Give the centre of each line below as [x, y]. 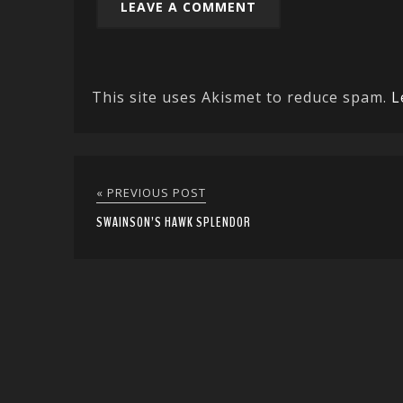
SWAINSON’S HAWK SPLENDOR [174, 223]
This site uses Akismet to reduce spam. [242, 98]
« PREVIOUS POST [151, 193]
